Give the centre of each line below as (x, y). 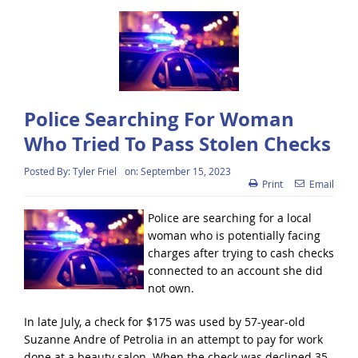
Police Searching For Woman (159, 119)
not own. (171, 288)
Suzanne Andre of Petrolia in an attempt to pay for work (173, 340)
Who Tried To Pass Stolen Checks (177, 144)
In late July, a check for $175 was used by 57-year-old (164, 322)
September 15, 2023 (185, 171)
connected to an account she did (235, 271)
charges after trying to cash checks (241, 253)
